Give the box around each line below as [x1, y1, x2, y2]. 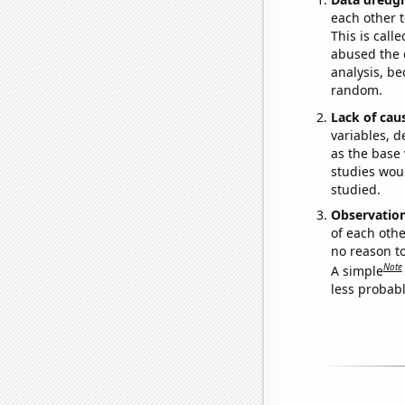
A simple [330, 261, 383, 279]
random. [330, 81, 382, 99]
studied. [330, 180, 381, 198]
